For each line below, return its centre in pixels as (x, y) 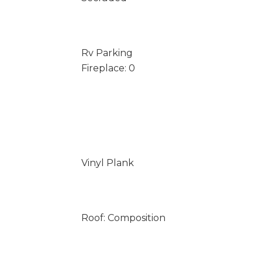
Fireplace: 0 (108, 68)
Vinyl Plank (107, 163)
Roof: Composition (123, 218)
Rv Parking (107, 53)
